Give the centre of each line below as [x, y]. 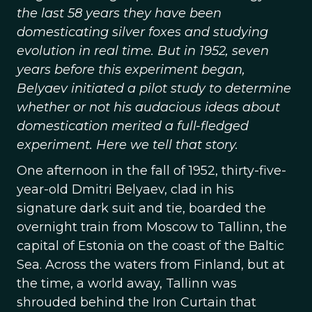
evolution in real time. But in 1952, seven [143, 51]
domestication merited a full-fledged [133, 126]
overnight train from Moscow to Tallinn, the [152, 227]
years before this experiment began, [131, 70]
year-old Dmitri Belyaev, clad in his [125, 189]
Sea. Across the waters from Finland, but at [151, 265]
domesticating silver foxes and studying [142, 32]
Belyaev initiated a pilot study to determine [154, 88]
